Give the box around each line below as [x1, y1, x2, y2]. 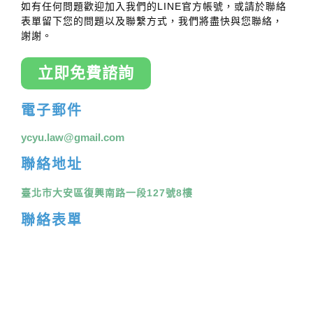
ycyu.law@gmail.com [21, 131, 124, 143]
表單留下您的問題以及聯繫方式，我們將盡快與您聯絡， [21, 15, 283, 27]
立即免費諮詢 [38, 64, 134, 82]
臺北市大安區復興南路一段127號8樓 [21, 187, 193, 198]
